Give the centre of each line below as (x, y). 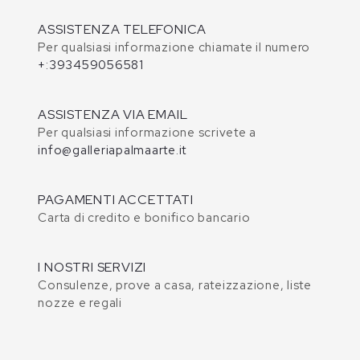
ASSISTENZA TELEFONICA (123, 30)
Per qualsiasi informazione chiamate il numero (174, 48)
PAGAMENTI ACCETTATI (116, 200)
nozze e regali (80, 303)
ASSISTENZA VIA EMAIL (113, 115)
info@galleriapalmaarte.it (112, 151)
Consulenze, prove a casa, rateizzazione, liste (175, 286)
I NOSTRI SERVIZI (92, 268)
